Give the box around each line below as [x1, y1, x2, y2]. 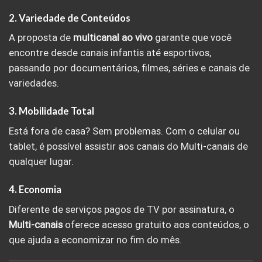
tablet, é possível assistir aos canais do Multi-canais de [9, 140, 248, 152]
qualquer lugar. [9, 156, 74, 167]
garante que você [153, 32, 232, 43]
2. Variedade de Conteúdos [9, 12, 130, 24]
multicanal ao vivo [73, 32, 153, 43]
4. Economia [9, 184, 61, 196]
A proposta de [9, 32, 73, 43]
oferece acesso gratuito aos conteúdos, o [63, 219, 249, 230]
